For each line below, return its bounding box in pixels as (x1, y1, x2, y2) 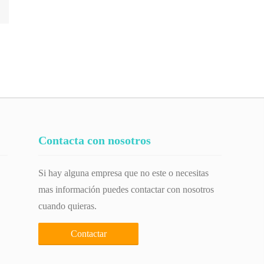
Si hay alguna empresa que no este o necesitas (38, 168, 209, 178)
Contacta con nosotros (38, 134, 151, 147)
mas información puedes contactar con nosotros (38, 184, 214, 194)
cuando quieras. (38, 201, 97, 211)
